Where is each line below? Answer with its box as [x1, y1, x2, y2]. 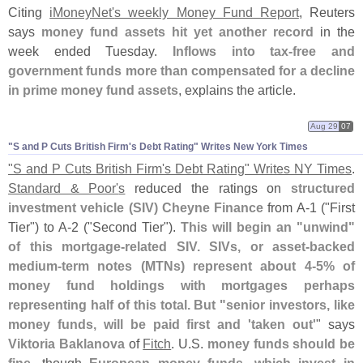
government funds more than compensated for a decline [8, 63, 355, 79]
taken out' [251, 317, 317, 332]
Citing [8, 5, 50, 20]
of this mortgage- [8, 239, 125, 254]
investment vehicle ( [8, 200, 133, 216]
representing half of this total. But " [8, 297, 227, 313]
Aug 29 [310, 121, 338, 130]
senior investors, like [226, 297, 355, 313]
